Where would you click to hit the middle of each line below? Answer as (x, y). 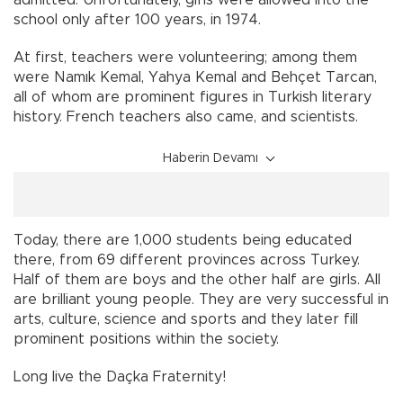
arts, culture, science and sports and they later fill (186, 320)
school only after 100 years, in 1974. (137, 20)
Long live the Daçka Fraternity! (120, 377)
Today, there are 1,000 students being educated (183, 241)
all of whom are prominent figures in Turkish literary (193, 98)
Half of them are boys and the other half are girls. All (197, 280)
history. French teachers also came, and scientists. (186, 117)
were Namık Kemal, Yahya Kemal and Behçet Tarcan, (195, 78)
